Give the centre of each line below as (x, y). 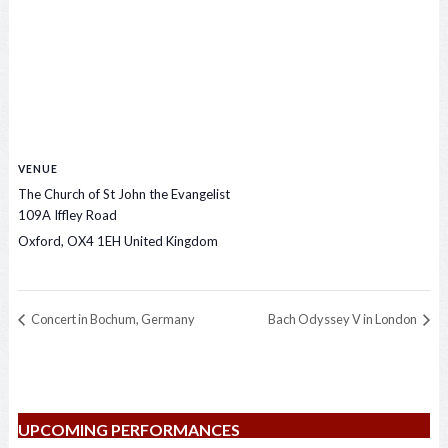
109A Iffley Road (67, 215)
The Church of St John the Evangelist (123, 194)
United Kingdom (170, 241)
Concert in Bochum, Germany (111, 319)
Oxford (39, 241)
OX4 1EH (93, 241)
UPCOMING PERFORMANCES (128, 430)
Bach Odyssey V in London (344, 319)
